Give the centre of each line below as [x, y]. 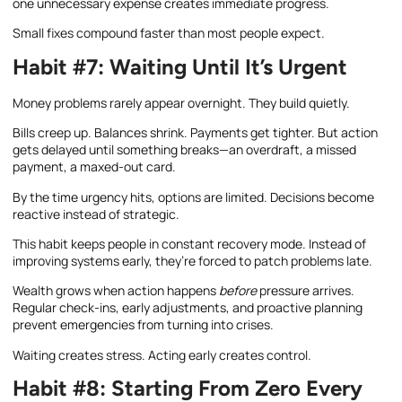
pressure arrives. [306, 291]
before [238, 291]
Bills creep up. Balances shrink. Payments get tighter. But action [195, 133]
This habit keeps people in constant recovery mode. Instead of [189, 243]
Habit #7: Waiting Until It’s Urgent [180, 66]
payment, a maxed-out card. [94, 167]
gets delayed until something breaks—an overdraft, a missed [184, 150]
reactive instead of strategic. [96, 214]
